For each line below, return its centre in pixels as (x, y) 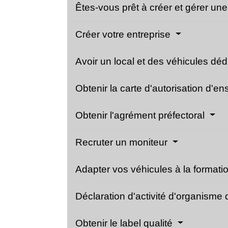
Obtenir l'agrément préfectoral (141, 116)
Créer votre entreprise (124, 35)
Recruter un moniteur (123, 142)
